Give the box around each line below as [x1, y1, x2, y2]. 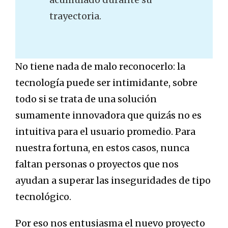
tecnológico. [15, 191, 71, 203]
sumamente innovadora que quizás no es [15, 109, 202, 122]
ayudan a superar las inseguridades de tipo [15, 175, 211, 187]
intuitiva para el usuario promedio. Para [15, 126, 195, 138]
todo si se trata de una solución [15, 93, 157, 105]
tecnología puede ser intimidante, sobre [15, 77, 197, 89]
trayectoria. [49, 10, 101, 22]
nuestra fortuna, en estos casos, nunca [15, 142, 189, 154]
